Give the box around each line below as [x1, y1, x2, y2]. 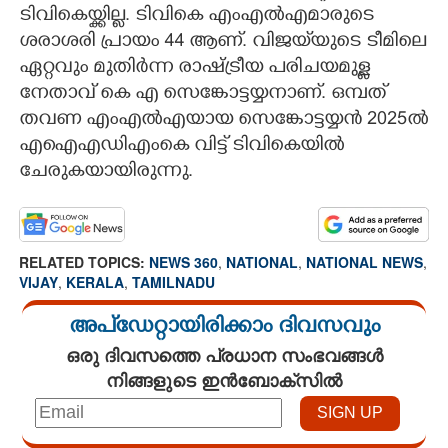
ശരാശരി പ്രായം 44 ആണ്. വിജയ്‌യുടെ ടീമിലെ [19, 30, 426, 55]
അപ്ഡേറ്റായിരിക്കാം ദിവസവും [68, 314, 380, 342]
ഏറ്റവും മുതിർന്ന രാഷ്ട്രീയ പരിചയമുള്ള [19, 56, 370, 81]
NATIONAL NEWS [306, 251, 423, 272]
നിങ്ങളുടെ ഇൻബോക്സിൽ [106, 366, 342, 393]
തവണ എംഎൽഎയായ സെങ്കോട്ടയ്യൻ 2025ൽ [19, 108, 428, 133]
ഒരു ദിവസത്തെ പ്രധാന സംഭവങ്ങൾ [65, 341, 383, 368]
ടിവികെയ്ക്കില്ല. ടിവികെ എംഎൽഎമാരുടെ [19, 4, 374, 29]
